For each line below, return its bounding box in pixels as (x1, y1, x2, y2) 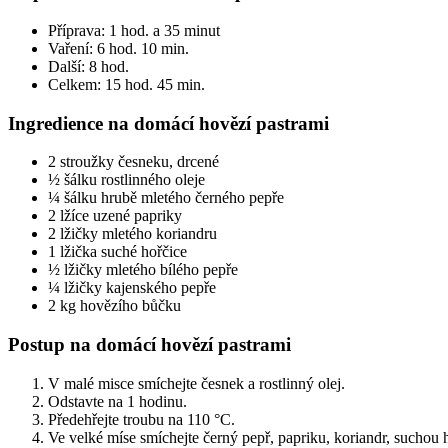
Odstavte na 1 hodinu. (48, 392, 187, 410)
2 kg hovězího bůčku (48, 297, 181, 315)
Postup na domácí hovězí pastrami (8, 334, 291, 356)
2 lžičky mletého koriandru (48, 225, 217, 243)
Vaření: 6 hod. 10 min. (48, 39, 189, 57)
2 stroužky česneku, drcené (48, 153, 219, 171)
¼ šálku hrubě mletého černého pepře (48, 189, 284, 207)
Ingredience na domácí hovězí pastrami (8, 112, 329, 134)
